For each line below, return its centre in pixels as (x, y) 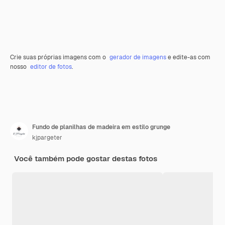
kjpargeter (47, 137)
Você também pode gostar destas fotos (86, 158)
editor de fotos (51, 67)
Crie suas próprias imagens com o (59, 57)
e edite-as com (188, 57)
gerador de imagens (138, 57)
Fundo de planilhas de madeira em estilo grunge (101, 127)
